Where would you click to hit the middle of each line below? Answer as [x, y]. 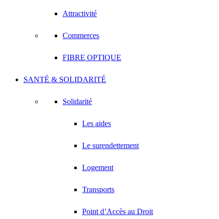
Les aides [97, 123]
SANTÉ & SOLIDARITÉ [65, 79]
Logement [98, 167]
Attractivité [80, 13]
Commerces [81, 35]
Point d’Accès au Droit [118, 211]
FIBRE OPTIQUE [92, 57]
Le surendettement [110, 145]
